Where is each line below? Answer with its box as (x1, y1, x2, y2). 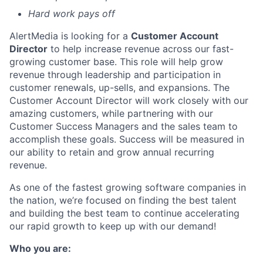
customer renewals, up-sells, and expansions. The (9, 81, 230, 93)
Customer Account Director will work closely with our (9, 94, 248, 106)
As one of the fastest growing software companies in (9, 181, 246, 193)
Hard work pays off (28, 7, 115, 19)
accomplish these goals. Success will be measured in (9, 133, 244, 145)
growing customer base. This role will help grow (9, 55, 223, 68)
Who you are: (9, 242, 71, 254)
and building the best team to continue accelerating (9, 207, 240, 219)
